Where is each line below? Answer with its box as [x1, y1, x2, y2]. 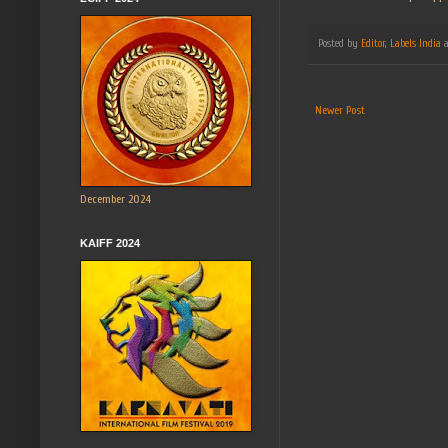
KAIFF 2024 [80, 236, 140, 249]
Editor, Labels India [361, 36, 441, 50]
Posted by [318, 36, 361, 50]
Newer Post [315, 103, 365, 118]
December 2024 [80, 191, 151, 206]
